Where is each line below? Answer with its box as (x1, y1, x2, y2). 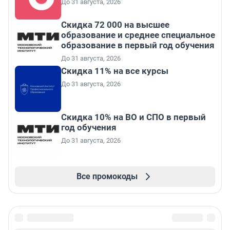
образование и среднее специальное (61, 30, 215, 41)
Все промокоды (76, 171, 138, 182)
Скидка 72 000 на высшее (61, 20, 169, 30)
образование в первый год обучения (61, 40, 215, 51)
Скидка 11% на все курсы (61, 66, 168, 76)
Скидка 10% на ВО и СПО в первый (61, 112, 206, 123)
